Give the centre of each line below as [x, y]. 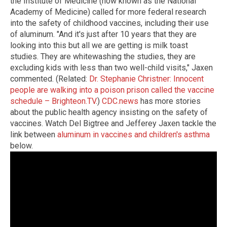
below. [22, 145]
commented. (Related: [50, 79]
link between [34, 134]
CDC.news [120, 101]
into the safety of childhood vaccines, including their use [109, 23]
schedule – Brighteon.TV [53, 101]
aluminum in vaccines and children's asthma [134, 134]
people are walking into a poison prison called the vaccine [112, 90]
